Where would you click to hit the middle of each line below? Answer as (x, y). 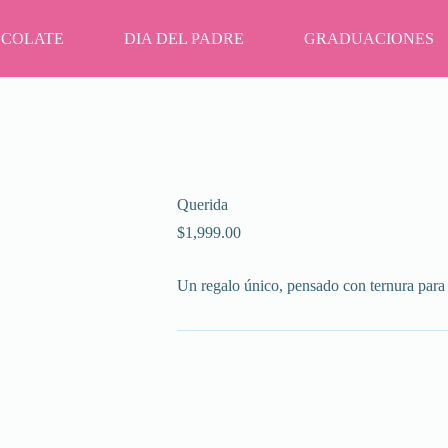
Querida (202, 205)
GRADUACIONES (369, 38)
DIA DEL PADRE (184, 38)
